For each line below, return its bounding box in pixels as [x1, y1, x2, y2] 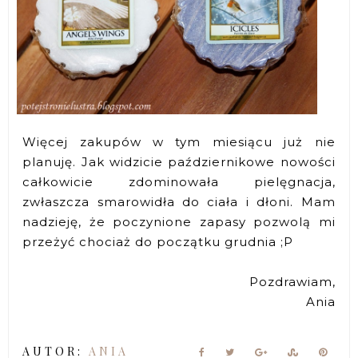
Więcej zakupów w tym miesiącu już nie [22, 133, 336, 149]
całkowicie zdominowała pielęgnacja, [22, 173, 336, 189]
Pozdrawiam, [249, 273, 336, 289]
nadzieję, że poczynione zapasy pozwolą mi [22, 213, 336, 229]
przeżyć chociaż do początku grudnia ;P [22, 233, 298, 249]
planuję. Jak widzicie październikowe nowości [22, 153, 336, 169]
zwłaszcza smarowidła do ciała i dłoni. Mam [22, 193, 336, 209]
